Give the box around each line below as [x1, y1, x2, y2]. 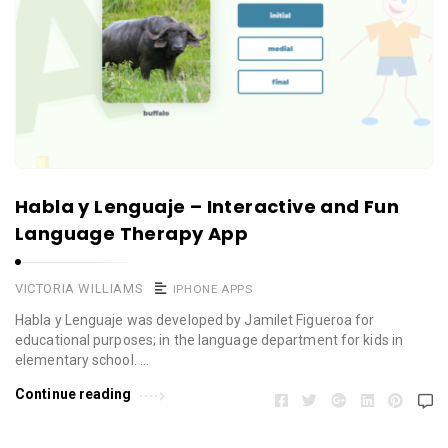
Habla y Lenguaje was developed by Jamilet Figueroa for [15, 312, 375, 329]
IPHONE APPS [172, 282, 253, 297]
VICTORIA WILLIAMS [15, 281, 144, 297]
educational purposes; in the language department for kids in [15, 332, 404, 349]
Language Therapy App [15, 221, 248, 247]
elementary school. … [15, 352, 149, 369]
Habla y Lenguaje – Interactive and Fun [15, 194, 400, 220]
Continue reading [15, 386, 132, 403]
